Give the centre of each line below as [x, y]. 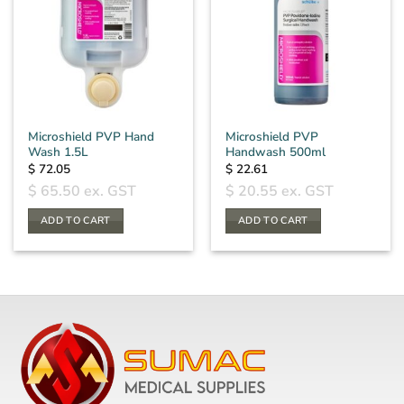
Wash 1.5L [59, 152]
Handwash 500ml [276, 152]
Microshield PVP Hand [92, 137]
